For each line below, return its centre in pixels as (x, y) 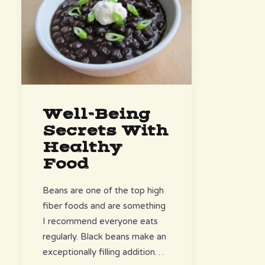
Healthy (82, 147)
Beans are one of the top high (103, 190)
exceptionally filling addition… (103, 252)
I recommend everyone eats (100, 221)
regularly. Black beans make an (104, 237)
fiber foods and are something (104, 206)
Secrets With (105, 131)
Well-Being (96, 114)
